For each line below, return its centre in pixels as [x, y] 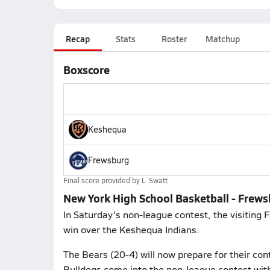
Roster [174, 39]
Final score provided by [102, 180]
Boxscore [86, 70]
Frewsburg [108, 160]
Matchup [222, 39]
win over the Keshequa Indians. [131, 229]
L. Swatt [154, 180]
